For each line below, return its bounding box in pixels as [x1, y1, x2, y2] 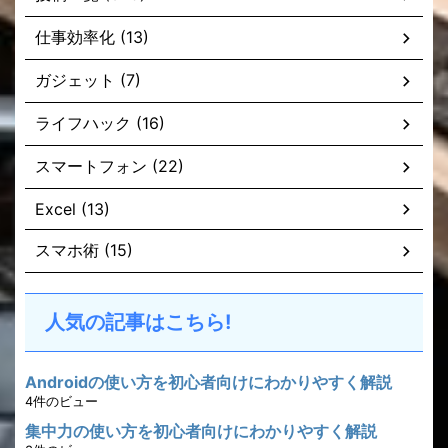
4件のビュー [25, 394, 98, 409]
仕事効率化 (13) [35, 27, 149, 47]
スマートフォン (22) [35, 156, 184, 176]
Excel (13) [35, 199, 110, 219]
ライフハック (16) [35, 113, 165, 133]
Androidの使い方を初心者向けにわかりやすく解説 [25, 372, 392, 392]
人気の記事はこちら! [45, 310, 231, 334]
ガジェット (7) [35, 70, 141, 90]
